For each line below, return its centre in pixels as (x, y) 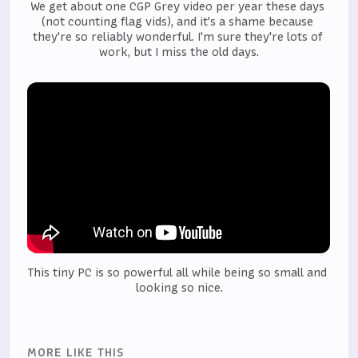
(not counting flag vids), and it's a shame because (177, 21)
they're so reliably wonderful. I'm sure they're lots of (177, 36)
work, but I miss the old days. (179, 52)
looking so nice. (179, 288)
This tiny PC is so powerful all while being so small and (177, 273)
